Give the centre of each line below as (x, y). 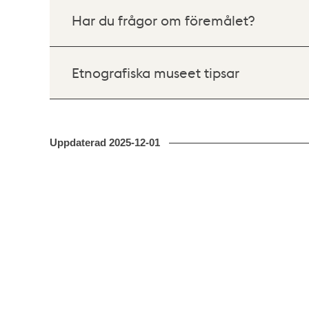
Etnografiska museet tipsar (156, 72)
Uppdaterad (79, 142)
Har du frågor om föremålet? (163, 20)
